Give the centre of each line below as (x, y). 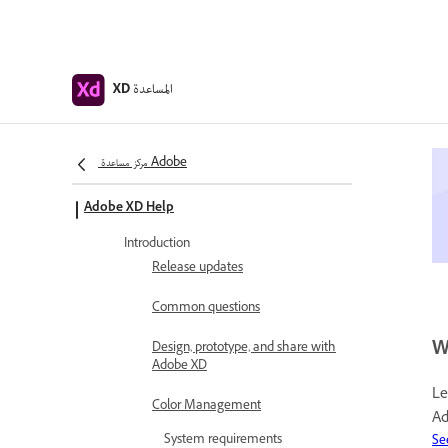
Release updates (197, 269)
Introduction (157, 245)
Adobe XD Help (129, 209)
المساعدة (153, 89)
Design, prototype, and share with (244, 349)
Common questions (206, 309)
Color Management (206, 407)
